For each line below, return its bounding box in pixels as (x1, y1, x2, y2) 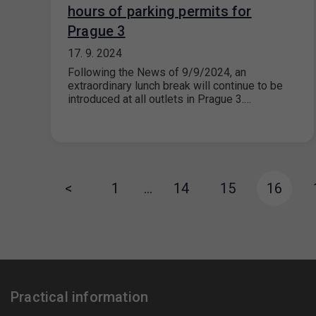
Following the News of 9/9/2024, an (68, 66, 246, 79)
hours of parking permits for (68, 3, 252, 20)
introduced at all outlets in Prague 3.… (68, 92, 251, 106)
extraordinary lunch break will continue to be (68, 79, 283, 92)
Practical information (11, 288, 149, 305)
